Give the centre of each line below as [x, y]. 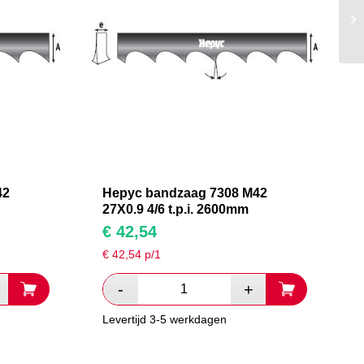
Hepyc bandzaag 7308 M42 [184, 193]
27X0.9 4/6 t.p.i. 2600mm [175, 210]
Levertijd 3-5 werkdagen [164, 320]
